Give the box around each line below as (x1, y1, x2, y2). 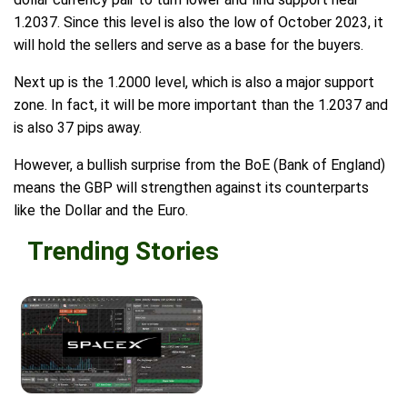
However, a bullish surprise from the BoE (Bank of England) (14, 156, 385, 174)
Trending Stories (27, 236, 219, 267)
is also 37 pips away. (14, 119, 142, 137)
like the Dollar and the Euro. (14, 202, 188, 220)
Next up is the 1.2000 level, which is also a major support (14, 74, 374, 92)
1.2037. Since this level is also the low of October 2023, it (14, 14, 383, 32)
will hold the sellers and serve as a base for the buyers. (14, 36, 363, 55)
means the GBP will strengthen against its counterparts (14, 179, 369, 197)
